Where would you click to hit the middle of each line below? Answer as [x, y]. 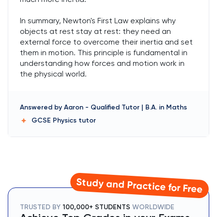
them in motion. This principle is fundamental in [104, 53]
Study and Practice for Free [139, 186]
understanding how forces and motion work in [102, 63]
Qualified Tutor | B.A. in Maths [139, 107]
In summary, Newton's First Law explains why [98, 21]
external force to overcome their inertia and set [106, 42]
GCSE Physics [55, 120]
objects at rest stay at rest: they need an [95, 31]
